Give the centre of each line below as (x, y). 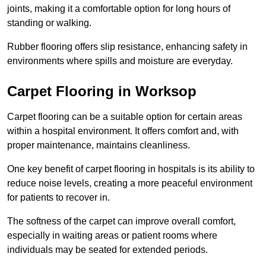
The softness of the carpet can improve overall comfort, (121, 221)
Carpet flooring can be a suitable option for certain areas (125, 117)
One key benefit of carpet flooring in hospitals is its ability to (131, 169)
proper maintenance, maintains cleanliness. (99, 145)
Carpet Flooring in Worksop (102, 91)
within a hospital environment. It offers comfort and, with (123, 131)
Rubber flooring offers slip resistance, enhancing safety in (127, 47)
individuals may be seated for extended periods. (109, 250)
